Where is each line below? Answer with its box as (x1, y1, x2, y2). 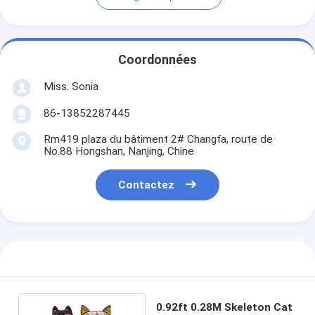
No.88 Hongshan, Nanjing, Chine (43, 144, 194, 157)
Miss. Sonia (43, 79, 98, 93)
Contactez (118, 179, 175, 192)
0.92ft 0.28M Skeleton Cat (156, 300, 293, 314)
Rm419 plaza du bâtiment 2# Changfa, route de (43, 132, 273, 146)
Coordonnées (118, 53, 197, 67)
